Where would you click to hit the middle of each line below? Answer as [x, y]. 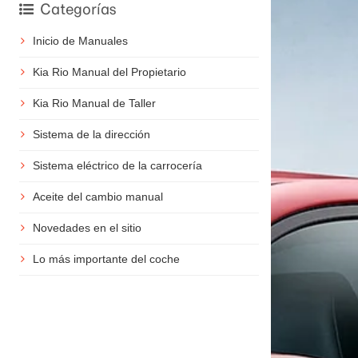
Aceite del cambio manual [97, 197]
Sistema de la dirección [91, 135]
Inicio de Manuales [80, 41]
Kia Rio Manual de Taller [94, 103]
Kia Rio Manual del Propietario [109, 72]
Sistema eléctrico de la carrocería [117, 166]
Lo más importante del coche [106, 259]
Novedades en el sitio [87, 228]
